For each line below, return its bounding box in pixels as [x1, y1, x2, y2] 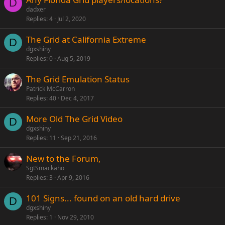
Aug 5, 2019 [57, 54, 90, 63]
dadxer [26, 5, 46, 14]
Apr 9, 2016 [57, 173, 89, 182]
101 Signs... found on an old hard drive [26, 192, 180, 204]
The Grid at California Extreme [26, 34, 146, 45]
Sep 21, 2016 [61, 134, 97, 142]
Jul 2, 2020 [57, 15, 86, 23]
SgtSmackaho [26, 164, 64, 172]
